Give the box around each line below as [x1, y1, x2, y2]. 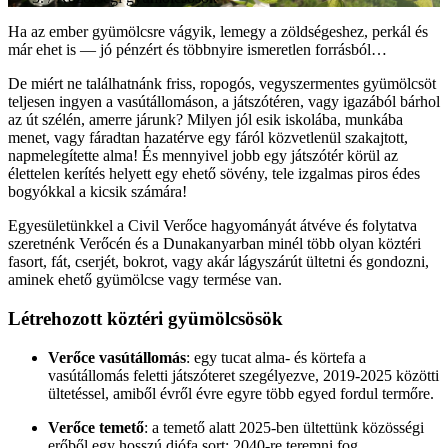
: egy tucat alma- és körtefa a [186, 348, 366, 366]
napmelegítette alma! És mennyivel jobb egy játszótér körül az [8, 147, 398, 165]
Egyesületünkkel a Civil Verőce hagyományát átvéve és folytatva [8, 217, 417, 235]
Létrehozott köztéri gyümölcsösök [8, 307, 283, 329]
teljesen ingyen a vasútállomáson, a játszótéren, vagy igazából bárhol [8, 93, 440, 111]
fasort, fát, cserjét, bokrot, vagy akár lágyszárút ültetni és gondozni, [8, 253, 429, 271]
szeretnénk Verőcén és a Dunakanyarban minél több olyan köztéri [8, 235, 421, 253]
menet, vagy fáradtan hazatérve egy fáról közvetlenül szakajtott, [8, 129, 408, 147]
